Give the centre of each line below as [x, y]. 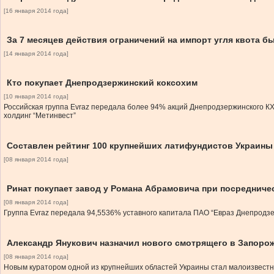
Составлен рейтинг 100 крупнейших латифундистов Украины [140, 146]
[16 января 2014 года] [36, 11]
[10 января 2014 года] [36, 96]
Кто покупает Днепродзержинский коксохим [102, 83]
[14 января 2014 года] [36, 54]
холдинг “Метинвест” [40, 116]
